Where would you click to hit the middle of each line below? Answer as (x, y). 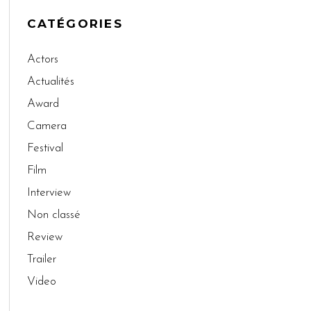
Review (44, 237)
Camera (47, 126)
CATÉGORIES (75, 24)
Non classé (53, 215)
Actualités (50, 82)
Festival (45, 148)
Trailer (41, 259)
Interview (49, 193)
